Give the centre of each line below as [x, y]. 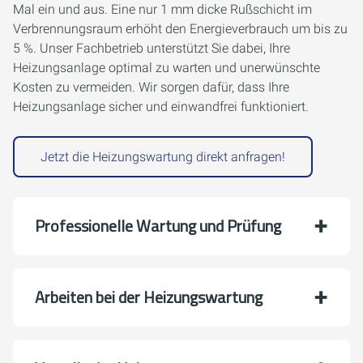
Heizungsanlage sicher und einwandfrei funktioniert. [161, 107]
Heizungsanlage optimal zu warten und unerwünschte [167, 68]
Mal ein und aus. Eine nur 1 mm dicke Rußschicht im [162, 9]
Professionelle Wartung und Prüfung [158, 226]
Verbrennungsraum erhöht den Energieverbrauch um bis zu [180, 29]
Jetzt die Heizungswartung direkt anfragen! [163, 157]
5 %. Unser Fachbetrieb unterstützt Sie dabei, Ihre [152, 48]
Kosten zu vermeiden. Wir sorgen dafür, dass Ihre [151, 87]
